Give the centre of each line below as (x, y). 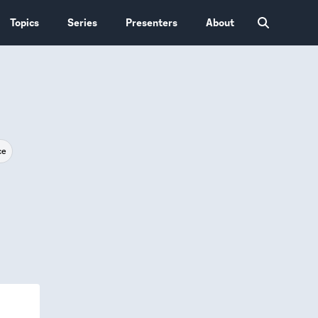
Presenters (152, 22)
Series (83, 22)
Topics (25, 22)
